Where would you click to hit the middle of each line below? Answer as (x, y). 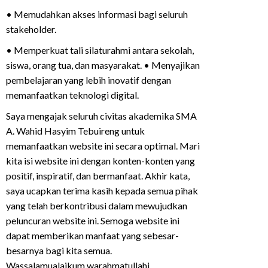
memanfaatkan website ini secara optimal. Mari (103, 146)
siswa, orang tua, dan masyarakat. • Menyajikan (103, 65)
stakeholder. (31, 29)
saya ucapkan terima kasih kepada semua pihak (102, 191)
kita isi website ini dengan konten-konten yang (101, 161)
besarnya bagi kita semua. (59, 251)
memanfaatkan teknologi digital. (73, 95)
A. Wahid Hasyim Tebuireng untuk (76, 131)
